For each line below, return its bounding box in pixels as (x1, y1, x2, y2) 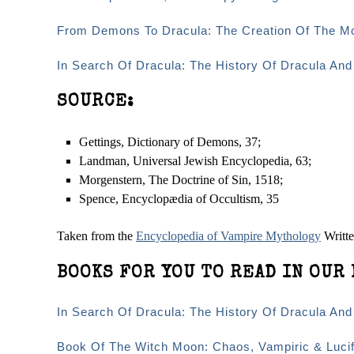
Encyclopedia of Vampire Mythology (136, 229, 321, 243)
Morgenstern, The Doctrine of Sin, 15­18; (79, 173, 283, 186)
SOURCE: (57, 94, 134, 111)
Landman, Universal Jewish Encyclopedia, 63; (79, 154, 311, 168)
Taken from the (57, 229, 136, 243)
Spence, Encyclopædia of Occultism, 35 (79, 192, 279, 205)
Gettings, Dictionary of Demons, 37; (79, 135, 261, 149)
